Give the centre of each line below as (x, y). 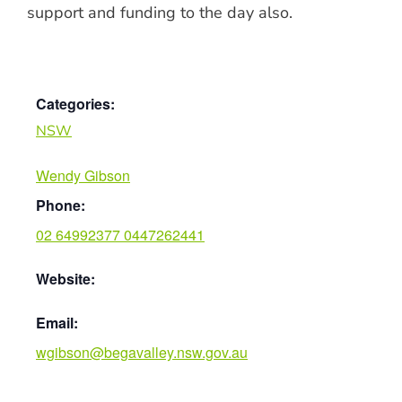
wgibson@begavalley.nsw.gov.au (142, 352)
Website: (66, 279)
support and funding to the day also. (160, 13)
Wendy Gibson (83, 175)
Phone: (61, 205)
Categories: (75, 104)
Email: (57, 323)
